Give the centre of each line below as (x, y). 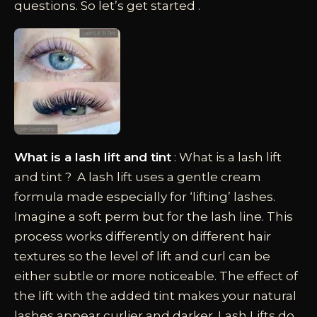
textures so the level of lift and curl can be (142, 256)
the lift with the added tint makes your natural (155, 295)
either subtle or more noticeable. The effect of (156, 276)
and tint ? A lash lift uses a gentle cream (138, 177)
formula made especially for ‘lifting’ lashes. (145, 196)
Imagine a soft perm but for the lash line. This (154, 216)
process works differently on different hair (143, 236)
